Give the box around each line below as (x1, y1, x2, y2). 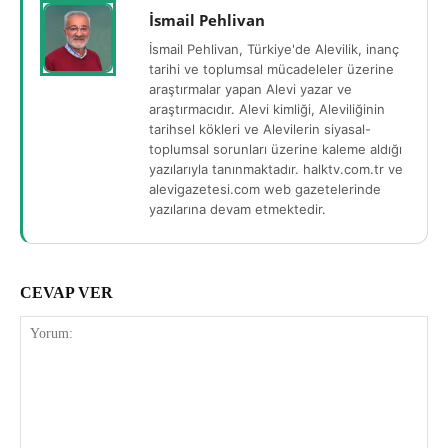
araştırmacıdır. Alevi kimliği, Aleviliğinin (149, 101, 385, 118)
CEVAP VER (20, 284, 113, 302)
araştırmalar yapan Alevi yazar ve (149, 81, 352, 98)
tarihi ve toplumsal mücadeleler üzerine (149, 61, 394, 78)
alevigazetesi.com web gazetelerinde (149, 181, 381, 198)
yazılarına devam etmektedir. (149, 201, 326, 218)
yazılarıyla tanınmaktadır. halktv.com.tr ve (149, 161, 403, 178)
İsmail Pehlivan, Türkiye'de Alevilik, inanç (149, 41, 399, 58)
